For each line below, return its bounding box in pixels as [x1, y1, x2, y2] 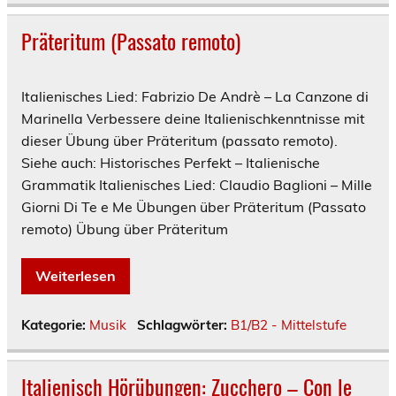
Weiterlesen [35, 266, 116, 285]
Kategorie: [21, 316, 89, 333]
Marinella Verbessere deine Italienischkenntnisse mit [21, 109, 365, 127]
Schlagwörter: [136, 316, 231, 333]
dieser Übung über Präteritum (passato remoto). [21, 131, 341, 149]
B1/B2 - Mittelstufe [230, 316, 346, 333]
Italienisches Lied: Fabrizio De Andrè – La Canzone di [21, 87, 369, 105]
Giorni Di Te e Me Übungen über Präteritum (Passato [21, 197, 366, 216]
